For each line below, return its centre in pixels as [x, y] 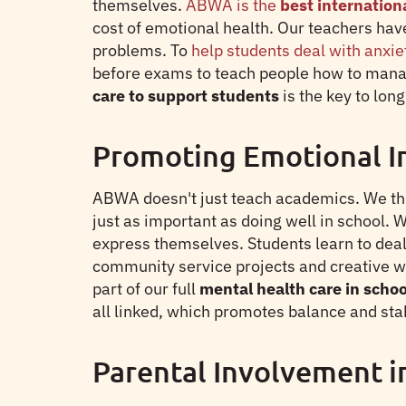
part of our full [146, 289]
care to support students [186, 96]
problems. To [142, 50]
